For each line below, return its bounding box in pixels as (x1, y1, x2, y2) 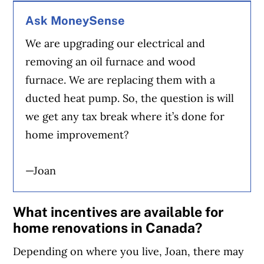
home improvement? (25, 127, 130, 141)
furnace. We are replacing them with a (25, 72, 216, 87)
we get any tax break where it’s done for (25, 109, 225, 123)
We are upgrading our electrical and (25, 36, 206, 50)
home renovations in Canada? (13, 219, 203, 236)
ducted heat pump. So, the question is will (25, 91, 235, 105)
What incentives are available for (13, 203, 224, 220)
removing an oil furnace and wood (25, 54, 196, 68)
